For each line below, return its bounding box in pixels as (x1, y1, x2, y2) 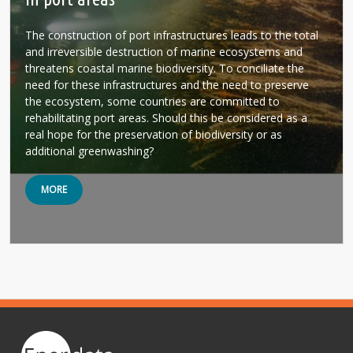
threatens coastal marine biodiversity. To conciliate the (25, 61, 304, 76)
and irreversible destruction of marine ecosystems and (25, 44, 303, 59)
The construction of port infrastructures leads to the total (25, 28, 318, 43)
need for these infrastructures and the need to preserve (25, 77, 309, 92)
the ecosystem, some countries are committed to (25, 94, 280, 109)
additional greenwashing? (25, 143, 154, 158)
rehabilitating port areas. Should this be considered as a (25, 110, 307, 125)
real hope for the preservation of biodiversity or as (25, 127, 282, 142)
